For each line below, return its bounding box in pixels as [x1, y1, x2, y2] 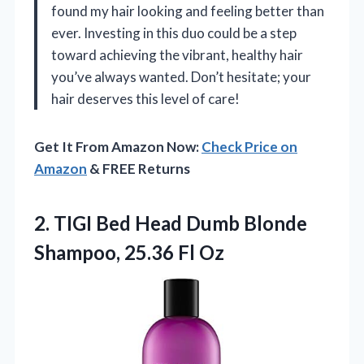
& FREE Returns [87, 160, 190, 178]
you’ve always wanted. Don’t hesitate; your [51, 68, 311, 86]
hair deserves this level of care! [51, 90, 240, 108]
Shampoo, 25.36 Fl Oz [34, 240, 224, 265]
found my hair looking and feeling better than [51, 2, 324, 20]
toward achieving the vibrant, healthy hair [51, 46, 303, 64]
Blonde [240, 211, 307, 236]
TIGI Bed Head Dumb [54, 211, 240, 236]
